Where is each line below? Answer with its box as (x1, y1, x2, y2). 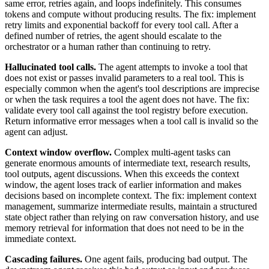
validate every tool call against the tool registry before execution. (5, 104, 248, 115)
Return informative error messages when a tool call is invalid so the (5, 115, 258, 126)
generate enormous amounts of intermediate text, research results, (5, 157, 250, 168)
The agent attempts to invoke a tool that (96, 61, 247, 72)
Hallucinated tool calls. (5, 61, 96, 72)
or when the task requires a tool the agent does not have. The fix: (5, 94, 249, 104)
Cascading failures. (5, 253, 82, 264)
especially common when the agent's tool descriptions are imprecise (5, 83, 259, 94)
